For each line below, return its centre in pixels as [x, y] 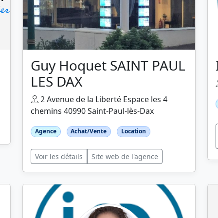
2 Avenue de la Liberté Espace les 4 [103, 100]
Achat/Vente [89, 131]
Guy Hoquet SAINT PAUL [108, 65]
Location [133, 131]
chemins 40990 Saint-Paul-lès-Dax [92, 111]
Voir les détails [59, 156]
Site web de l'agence [125, 156]
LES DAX [56, 82]
